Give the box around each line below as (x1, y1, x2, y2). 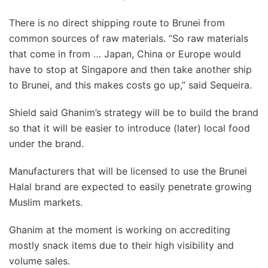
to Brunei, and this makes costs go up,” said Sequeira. (9, 79, 252, 91)
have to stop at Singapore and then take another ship (9, 63, 252, 75)
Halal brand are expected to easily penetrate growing (9, 181, 252, 193)
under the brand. (9, 138, 84, 150)
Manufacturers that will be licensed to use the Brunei (9, 165, 247, 177)
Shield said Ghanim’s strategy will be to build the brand (9, 106, 258, 118)
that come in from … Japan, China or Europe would (9, 48, 241, 60)
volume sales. (9, 255, 70, 267)
